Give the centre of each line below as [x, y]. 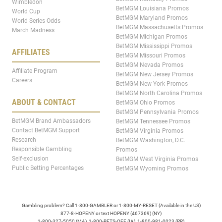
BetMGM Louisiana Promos [152, 9]
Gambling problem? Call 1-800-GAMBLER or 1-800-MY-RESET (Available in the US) [111, 206]
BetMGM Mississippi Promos [154, 46]
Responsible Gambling [42, 149]
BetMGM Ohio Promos [145, 103]
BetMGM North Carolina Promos [159, 93]
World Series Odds [36, 21]
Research [24, 140]
